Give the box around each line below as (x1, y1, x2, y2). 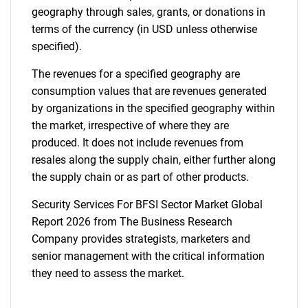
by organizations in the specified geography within (32, 102, 275, 115)
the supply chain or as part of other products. (32, 170, 249, 184)
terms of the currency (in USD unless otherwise (32, 23, 257, 36)
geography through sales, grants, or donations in (32, 5, 265, 19)
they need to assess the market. (32, 267, 184, 280)
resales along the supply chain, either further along (32, 153, 276, 166)
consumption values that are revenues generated (32, 85, 267, 98)
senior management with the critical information (32, 250, 265, 263)
